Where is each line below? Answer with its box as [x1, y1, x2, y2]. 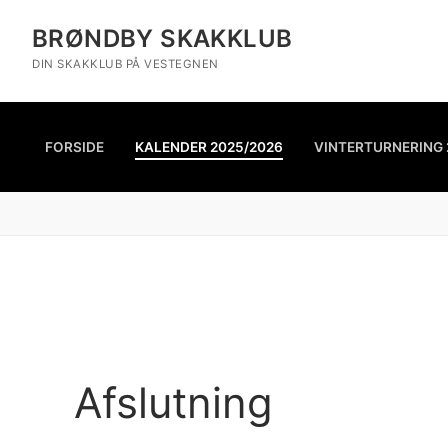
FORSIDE [45, 138, 104, 155]
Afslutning [74, 376, 273, 428]
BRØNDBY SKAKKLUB [32, 24, 293, 53]
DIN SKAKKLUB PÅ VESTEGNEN [32, 57, 219, 71]
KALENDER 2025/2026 [135, 138, 283, 155]
